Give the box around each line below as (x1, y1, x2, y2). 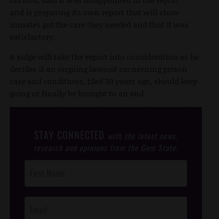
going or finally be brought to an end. (10, 88, 146, 99)
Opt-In (24, 184, 42, 196)
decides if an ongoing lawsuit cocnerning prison (10, 63, 187, 75)
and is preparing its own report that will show (10, 6, 179, 18)
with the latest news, (108, 130, 177, 142)
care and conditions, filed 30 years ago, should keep (10, 75, 197, 87)
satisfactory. (10, 31, 56, 43)
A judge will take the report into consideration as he (10, 51, 199, 63)
